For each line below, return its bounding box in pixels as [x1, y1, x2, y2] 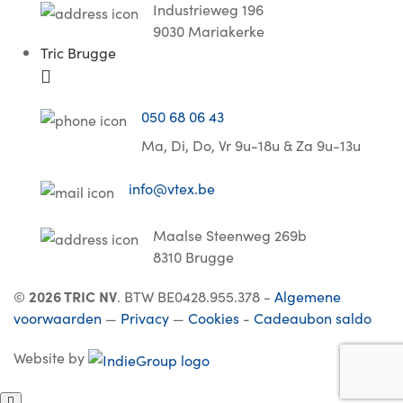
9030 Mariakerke [153, 21, 264, 40]
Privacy [121, 308, 169, 327]
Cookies [188, 308, 239, 327]
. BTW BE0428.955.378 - [117, 286, 274, 306]
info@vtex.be [129, 178, 215, 198]
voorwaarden [13, 308, 102, 327]
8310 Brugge [153, 246, 234, 266]
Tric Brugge [40, 42, 116, 62]
